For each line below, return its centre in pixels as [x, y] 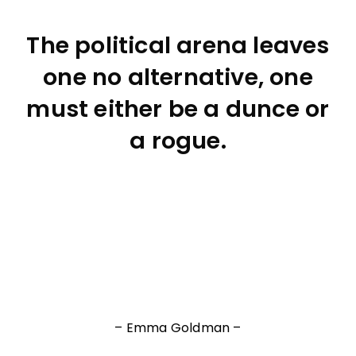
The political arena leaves [178, 45]
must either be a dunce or [178, 109]
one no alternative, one [178, 77]
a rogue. [178, 141]
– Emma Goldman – [178, 328]
